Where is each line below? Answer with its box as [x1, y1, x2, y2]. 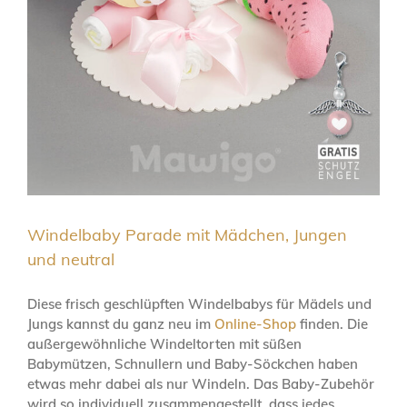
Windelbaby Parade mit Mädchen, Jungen [27, 224, 347, 246]
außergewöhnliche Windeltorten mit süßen [27, 335, 302, 353]
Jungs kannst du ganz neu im [27, 315, 214, 333]
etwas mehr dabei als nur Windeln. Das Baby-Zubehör [27, 375, 374, 393]
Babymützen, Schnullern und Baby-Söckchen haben [27, 355, 358, 373]
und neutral [27, 249, 114, 271]
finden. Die [296, 315, 368, 333]
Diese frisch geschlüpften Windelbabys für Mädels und [27, 295, 372, 313]
